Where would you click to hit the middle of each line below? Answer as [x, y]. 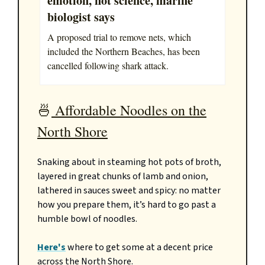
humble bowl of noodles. [87, 219]
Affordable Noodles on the [129, 110]
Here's [51, 247]
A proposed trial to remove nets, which [119, 37]
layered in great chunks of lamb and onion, [123, 176]
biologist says [81, 17]
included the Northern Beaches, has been [124, 51]
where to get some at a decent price [139, 247]
